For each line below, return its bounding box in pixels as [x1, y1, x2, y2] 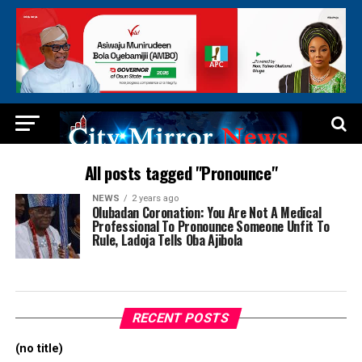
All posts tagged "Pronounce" [84, 160, 278, 186]
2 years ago [131, 193, 179, 204]
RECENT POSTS [131, 310, 232, 326]
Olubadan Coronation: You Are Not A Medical [91, 203, 322, 223]
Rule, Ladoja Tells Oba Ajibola [91, 230, 243, 250]
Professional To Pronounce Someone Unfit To [91, 217, 330, 237]
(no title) [15, 342, 63, 356]
